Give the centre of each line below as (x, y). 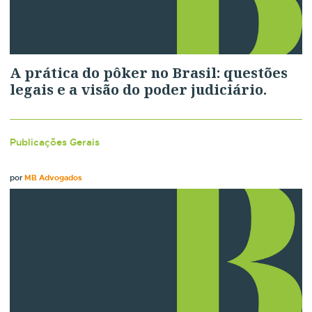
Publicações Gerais (55, 142)
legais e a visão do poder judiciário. (139, 90)
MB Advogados (54, 178)
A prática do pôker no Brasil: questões (149, 73)
